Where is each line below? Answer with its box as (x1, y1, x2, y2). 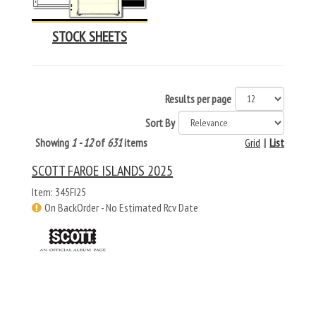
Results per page (165, 92, 231, 107)
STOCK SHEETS (52, 28, 127, 47)
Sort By (145, 116, 175, 130)
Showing (35, 135, 71, 150)
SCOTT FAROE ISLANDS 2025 (32, 162, 173, 181)
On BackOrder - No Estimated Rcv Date (44, 200, 198, 215)
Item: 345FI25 (32, 185, 86, 200)
